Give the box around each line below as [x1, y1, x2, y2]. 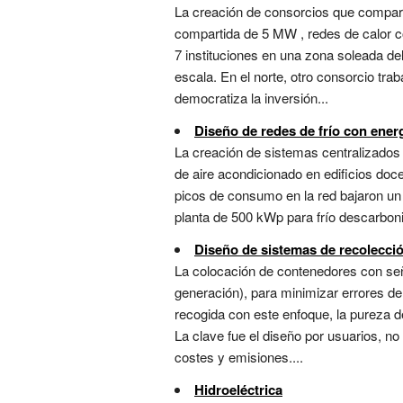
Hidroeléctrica [194, 380, 282, 400]
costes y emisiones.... [175, 347, 303, 367]
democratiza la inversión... [175, 88, 328, 108]
